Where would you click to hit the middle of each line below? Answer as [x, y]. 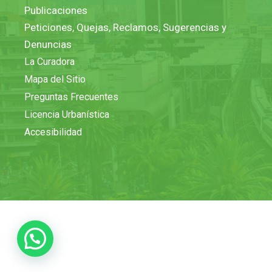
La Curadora [49, 62]
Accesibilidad [53, 132]
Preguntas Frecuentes [71, 97]
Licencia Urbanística [67, 115]
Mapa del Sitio [55, 80]
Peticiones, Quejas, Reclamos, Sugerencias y [125, 28]
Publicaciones [56, 11]
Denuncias [48, 45]
